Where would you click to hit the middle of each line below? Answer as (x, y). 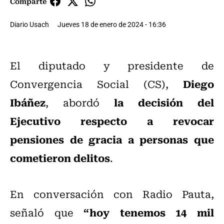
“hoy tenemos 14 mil (149, 212)
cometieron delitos (60, 158)
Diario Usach (29, 24)
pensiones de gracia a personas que (112, 139)
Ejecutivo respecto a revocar (112, 121)
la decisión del (164, 102)
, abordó (80, 102)
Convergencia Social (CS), (96, 84)
